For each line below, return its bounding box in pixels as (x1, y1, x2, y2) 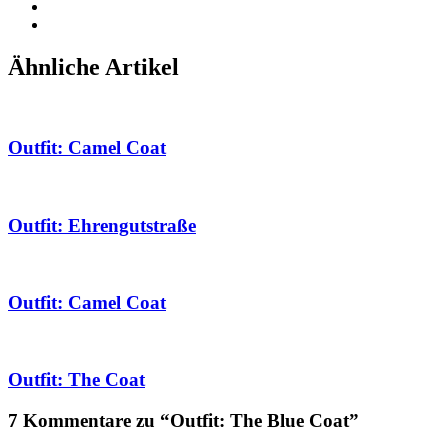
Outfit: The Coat (8, 369, 145, 391)
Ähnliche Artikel (8, 53, 179, 80)
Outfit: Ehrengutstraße (8, 214, 196, 236)
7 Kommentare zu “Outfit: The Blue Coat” (8, 410, 359, 432)
